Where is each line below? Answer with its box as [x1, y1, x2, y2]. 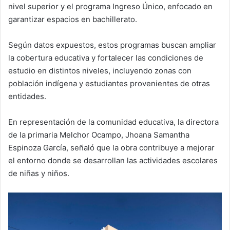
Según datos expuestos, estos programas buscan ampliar [8, 40, 216, 50]
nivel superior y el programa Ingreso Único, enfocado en [8, 2, 213, 12]
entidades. [8, 91, 46, 102]
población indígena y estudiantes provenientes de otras [8, 79, 210, 89]
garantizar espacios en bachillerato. [8, 14, 137, 25]
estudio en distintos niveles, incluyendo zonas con [8, 66, 191, 76]
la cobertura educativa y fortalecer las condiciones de [8, 53, 203, 63]
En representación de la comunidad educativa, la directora [8, 117, 219, 127]
